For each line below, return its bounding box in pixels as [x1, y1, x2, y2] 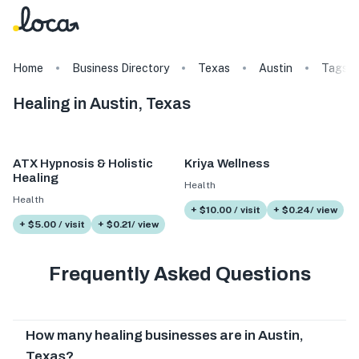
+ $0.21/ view [98, 218, 159, 230]
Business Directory [72, 62, 169, 75]
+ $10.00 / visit [190, 204, 260, 216]
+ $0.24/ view [272, 204, 337, 216]
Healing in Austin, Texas [13, 95, 191, 112]
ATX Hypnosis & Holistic [13, 157, 153, 171]
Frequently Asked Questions [48, 263, 311, 284]
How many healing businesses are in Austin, [26, 327, 304, 343]
